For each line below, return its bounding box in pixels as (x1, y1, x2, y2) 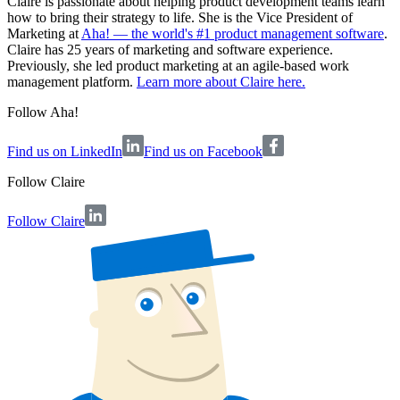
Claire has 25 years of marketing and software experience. (7, 42, 333, 58)
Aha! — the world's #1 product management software (81, 26, 384, 42)
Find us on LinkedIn (7, 144, 122, 160)
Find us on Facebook (144, 144, 262, 160)
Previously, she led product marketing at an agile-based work (7, 58, 349, 74)
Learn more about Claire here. (137, 74, 305, 90)
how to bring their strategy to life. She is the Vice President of (7, 10, 353, 26)
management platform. (7, 74, 137, 90)
